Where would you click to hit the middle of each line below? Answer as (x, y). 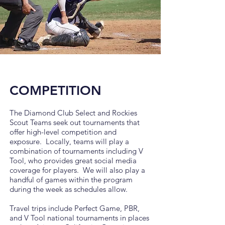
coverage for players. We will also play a (77, 170)
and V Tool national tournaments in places (79, 218)
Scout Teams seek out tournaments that (75, 122)
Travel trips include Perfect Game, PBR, (75, 208)
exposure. (26, 141)
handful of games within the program (71, 180)
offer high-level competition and (63, 132)
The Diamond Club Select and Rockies (73, 113)
